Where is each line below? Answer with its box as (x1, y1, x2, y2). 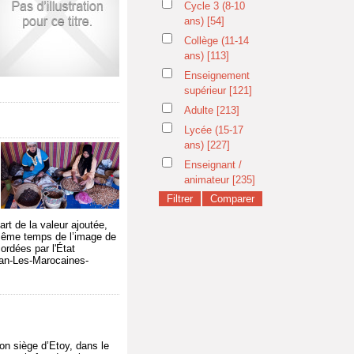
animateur (184, 174, 232, 186)
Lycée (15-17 (184, 124, 243, 136)
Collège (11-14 (184, 35, 249, 47)
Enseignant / (184, 159, 242, 171)
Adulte (184, 104, 217, 116)
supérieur (184, 85, 229, 96)
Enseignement (184, 70, 250, 81)
